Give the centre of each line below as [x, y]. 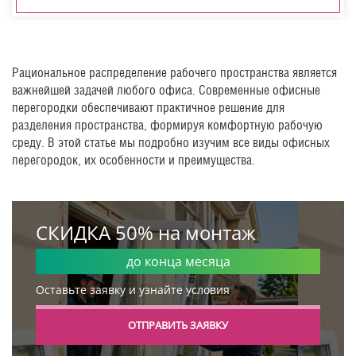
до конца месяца [178, 261]
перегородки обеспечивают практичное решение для [148, 108]
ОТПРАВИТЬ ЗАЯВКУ [178, 325]
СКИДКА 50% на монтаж [146, 232]
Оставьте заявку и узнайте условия [133, 290]
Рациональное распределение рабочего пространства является [174, 73]
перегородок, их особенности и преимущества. [133, 160]
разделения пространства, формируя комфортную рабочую [167, 125]
